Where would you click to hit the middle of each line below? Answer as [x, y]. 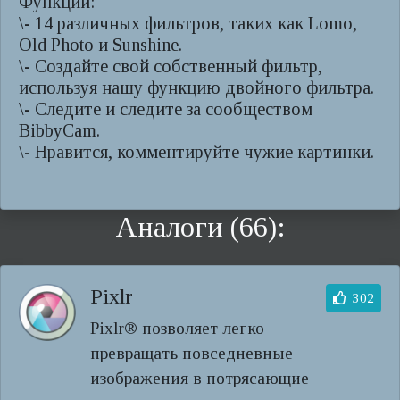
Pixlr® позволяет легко [177, 328]
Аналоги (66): [200, 227]
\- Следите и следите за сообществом [166, 109]
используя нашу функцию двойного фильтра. [196, 87]
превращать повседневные [192, 353]
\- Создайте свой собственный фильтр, [171, 66]
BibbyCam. [59, 130]
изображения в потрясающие [200, 378]
